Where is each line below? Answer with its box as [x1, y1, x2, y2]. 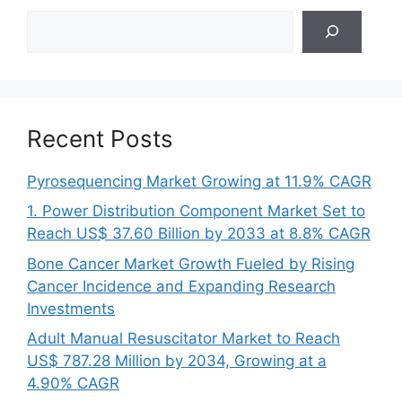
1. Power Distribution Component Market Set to [27, 202, 365, 220]
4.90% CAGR [27, 374, 119, 392]
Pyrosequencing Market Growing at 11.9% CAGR [27, 171, 371, 190]
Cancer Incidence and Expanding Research [27, 276, 336, 295]
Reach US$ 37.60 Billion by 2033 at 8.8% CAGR [27, 224, 371, 242]
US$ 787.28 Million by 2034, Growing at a [27, 352, 327, 370]
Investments [27, 299, 115, 318]
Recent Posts [27, 124, 173, 153]
